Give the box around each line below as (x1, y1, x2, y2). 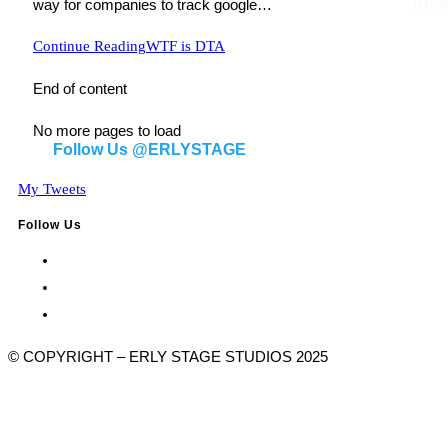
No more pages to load (33, 122, 181, 140)
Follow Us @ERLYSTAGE (53, 141, 246, 159)
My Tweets (18, 181, 86, 198)
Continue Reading (33, 38, 146, 55)
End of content (33, 80, 127, 98)
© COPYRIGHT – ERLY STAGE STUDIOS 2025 (8, 348, 328, 366)
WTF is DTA (146, 38, 225, 55)
